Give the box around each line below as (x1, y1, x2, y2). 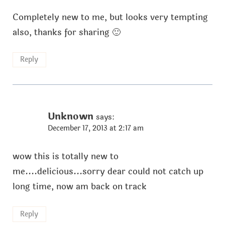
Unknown (47, 109, 93, 125)
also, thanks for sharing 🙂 (12, 25, 121, 39)
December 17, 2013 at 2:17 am (47, 123, 144, 134)
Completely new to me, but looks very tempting (12, 10, 208, 24)
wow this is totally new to (12, 150, 119, 164)
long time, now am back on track (12, 180, 147, 194)
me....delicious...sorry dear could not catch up (12, 165, 203, 179)
